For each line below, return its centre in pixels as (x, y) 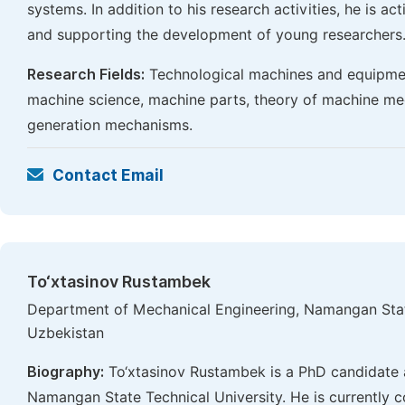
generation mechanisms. (110, 125)
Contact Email (108, 175)
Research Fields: (86, 75)
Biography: (66, 372)
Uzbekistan (66, 333)
